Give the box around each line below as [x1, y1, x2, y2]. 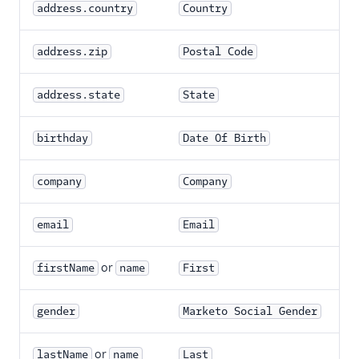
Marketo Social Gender [183, 305, 317, 319]
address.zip [37, 45, 107, 59]
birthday [37, 131, 88, 146]
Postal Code [183, 45, 253, 59]
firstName [37, 261, 95, 276]
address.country [37, 2, 133, 16]
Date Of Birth [183, 131, 266, 146]
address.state [37, 88, 120, 103]
